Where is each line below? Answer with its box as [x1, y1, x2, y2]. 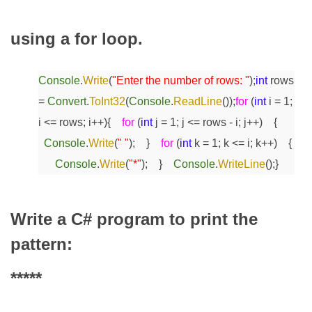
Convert [47, 95, 86, 108]
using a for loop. [10, 29, 143, 48]
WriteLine [218, 158, 265, 171]
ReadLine [173, 95, 222, 108]
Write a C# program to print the [10, 210, 258, 229]
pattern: [10, 235, 72, 254]
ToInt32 [89, 95, 125, 108]
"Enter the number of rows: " [112, 75, 249, 87]
